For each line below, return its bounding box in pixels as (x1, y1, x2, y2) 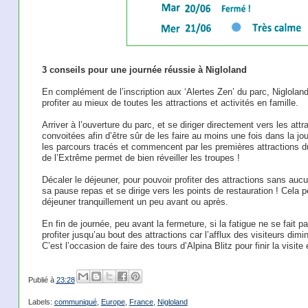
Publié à (27, 276, 56, 285)
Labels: (27, 298, 54, 307)
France (129, 298, 153, 307)
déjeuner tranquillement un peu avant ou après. (41, 197, 228, 207)
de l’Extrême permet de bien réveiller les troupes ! (41, 153, 240, 163)
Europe (100, 298, 125, 307)
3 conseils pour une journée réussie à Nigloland (41, 65, 247, 75)
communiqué (54, 298, 97, 307)
